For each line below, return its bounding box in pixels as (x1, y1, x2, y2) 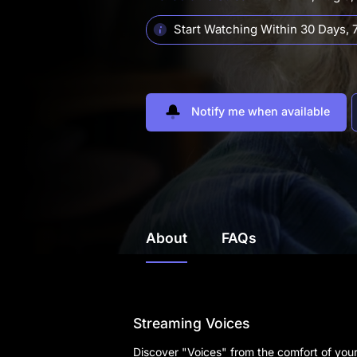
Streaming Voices (133, 314, 249, 331)
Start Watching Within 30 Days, (174, 22, 350, 37)
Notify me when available (188, 104, 331, 119)
